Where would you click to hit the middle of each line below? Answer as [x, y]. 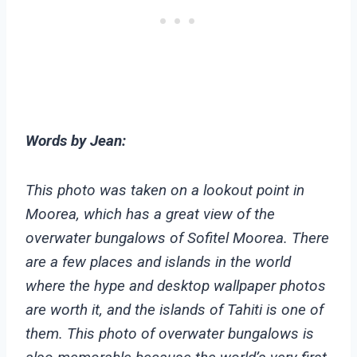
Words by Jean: [76, 141]
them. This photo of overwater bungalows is [170, 334]
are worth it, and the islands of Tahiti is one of [175, 310]
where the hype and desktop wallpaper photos [176, 286]
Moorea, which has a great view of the [150, 214]
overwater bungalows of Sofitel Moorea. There [177, 238]
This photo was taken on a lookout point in [165, 190]
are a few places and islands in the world [158, 262]
